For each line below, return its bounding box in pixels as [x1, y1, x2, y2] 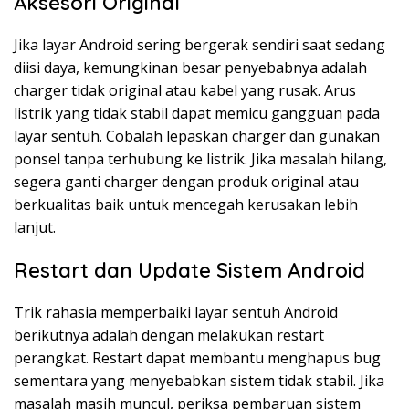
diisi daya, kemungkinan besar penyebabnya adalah [14, 58, 367, 78]
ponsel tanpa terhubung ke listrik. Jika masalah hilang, [14, 149, 387, 169]
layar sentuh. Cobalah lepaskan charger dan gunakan [14, 126, 380, 146]
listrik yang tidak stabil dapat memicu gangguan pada [14, 103, 380, 123]
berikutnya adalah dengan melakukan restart [14, 325, 324, 345]
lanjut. [14, 217, 56, 237]
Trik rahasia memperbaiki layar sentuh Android [14, 302, 338, 322]
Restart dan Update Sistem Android [14, 257, 365, 283]
